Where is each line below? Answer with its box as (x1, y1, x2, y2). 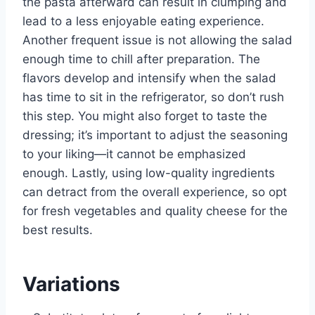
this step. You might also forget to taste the (22, 109, 267, 124)
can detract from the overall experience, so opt (22, 185, 287, 200)
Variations (22, 272, 120, 297)
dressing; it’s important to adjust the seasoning (22, 128, 288, 143)
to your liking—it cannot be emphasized (22, 147, 246, 162)
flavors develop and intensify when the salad (22, 71, 276, 86)
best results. (22, 223, 93, 238)
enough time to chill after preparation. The (22, 52, 260, 67)
